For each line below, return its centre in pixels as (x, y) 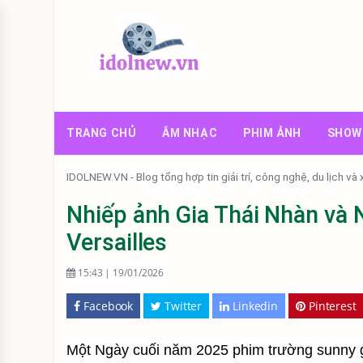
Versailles (117, 242)
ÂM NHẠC (190, 133)
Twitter (183, 306)
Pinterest (332, 306)
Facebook (109, 306)
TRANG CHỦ (102, 133)
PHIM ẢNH (272, 133)
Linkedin (255, 306)
